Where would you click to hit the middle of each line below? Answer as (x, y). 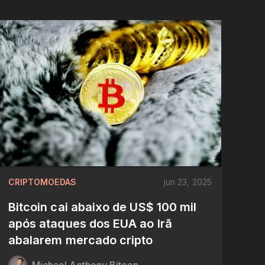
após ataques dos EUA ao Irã (90, 223)
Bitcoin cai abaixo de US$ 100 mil (102, 207)
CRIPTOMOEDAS (42, 182)
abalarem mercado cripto (80, 240)
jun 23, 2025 (188, 182)
